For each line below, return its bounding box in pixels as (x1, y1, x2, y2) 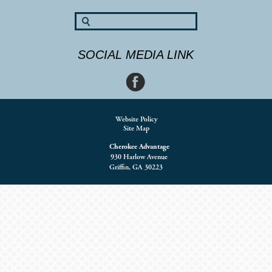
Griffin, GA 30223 (109, 162, 163, 172)
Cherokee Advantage (109, 141, 169, 151)
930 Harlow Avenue (110, 152, 168, 161)
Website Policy (115, 114, 157, 124)
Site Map (123, 123, 149, 133)
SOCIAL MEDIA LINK (78, 47, 194, 61)
